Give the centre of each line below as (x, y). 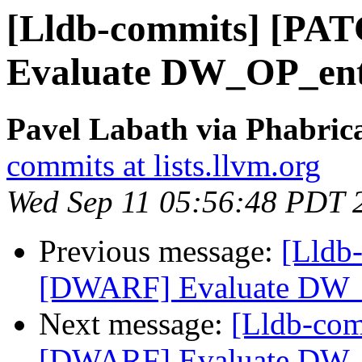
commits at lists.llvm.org (164, 166)
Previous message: (160, 251)
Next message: (135, 324)
